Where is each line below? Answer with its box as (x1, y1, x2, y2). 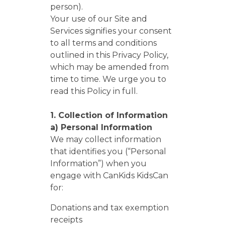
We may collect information (50, 135, 161, 144)
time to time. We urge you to (50, 74, 166, 84)
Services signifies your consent (50, 26, 172, 36)
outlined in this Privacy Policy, (50, 50, 168, 60)
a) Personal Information (50, 123, 152, 132)
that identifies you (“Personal (50, 147, 166, 156)
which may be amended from (50, 62, 169, 72)
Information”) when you (50, 159, 147, 168)
